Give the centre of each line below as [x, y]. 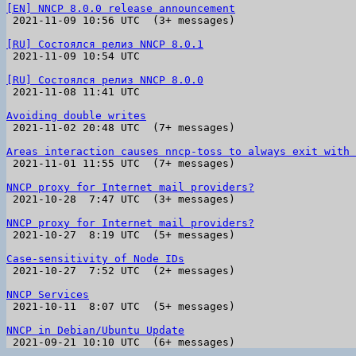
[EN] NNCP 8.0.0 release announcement [121, 8]
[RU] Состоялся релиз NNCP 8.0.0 [105, 80]
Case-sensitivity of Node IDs [95, 259]
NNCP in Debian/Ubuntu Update [95, 330]
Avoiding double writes [76, 116]
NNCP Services [48, 294]
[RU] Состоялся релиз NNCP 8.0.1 [105, 44]
